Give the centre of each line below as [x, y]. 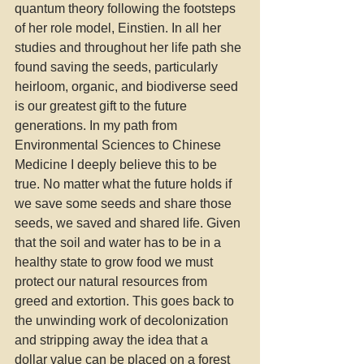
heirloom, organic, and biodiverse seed [128, 87]
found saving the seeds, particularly [118, 67]
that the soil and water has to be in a [119, 243]
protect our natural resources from [113, 282]
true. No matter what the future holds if [125, 184]
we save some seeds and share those [125, 204]
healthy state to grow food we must [115, 262]
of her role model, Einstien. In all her [119, 28]
